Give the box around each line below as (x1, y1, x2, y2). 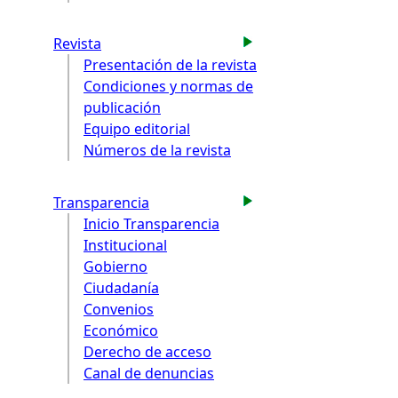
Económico (84, 320, 158, 340)
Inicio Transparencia (84, 213, 219, 234)
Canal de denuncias (84, 362, 214, 383)
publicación (84, 98, 161, 118)
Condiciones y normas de (84, 76, 253, 97)
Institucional (84, 235, 167, 255)
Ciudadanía (84, 277, 159, 298)
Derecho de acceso (84, 341, 211, 362)
